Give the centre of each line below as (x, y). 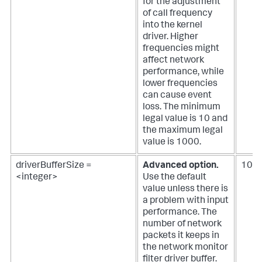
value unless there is (185, 190)
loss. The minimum (182, 108)
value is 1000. (172, 143)
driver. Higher (170, 38)
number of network (182, 225)
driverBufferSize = (54, 166)
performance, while (183, 73)
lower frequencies (180, 85)
